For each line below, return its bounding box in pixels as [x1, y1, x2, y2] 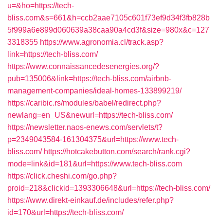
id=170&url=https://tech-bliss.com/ [7, 208, 124, 217]
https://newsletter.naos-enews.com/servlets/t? [7, 123, 163, 131]
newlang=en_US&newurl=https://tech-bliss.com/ [7, 111, 173, 119]
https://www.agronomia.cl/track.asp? [40, 38, 163, 46]
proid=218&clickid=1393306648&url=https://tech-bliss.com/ [7, 184, 210, 192]
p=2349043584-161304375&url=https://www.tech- [7, 135, 179, 144]
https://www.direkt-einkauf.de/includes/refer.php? [7, 196, 174, 204]
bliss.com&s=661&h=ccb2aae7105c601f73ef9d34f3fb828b [7, 14, 210, 22]
